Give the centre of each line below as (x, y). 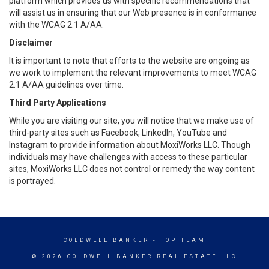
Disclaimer (31, 43)
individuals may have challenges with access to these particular (128, 157)
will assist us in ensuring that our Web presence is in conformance (133, 13)
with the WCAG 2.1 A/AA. (56, 25)
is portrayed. (32, 181)
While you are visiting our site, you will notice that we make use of (131, 121)
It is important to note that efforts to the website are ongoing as (129, 61)
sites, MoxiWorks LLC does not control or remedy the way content (132, 169)
